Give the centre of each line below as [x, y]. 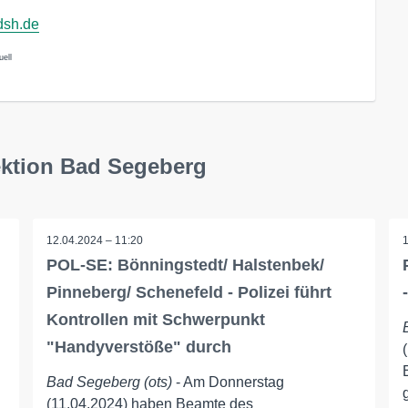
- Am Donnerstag [228, 382]
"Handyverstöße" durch [138, 347]
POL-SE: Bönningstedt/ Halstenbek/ [185, 265]
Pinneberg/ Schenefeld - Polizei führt [189, 292]
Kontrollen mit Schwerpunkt [155, 320]
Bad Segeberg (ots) [109, 382]
